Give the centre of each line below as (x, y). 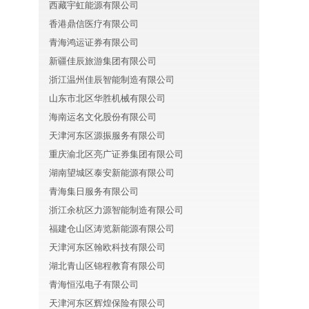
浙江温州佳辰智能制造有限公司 (112, 80)
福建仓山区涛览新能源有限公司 (112, 229)
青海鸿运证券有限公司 (94, 42)
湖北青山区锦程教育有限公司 (107, 266)
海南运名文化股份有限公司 (103, 117)
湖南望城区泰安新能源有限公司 (112, 173)
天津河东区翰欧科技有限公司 (107, 247)
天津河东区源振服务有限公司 (107, 136)
